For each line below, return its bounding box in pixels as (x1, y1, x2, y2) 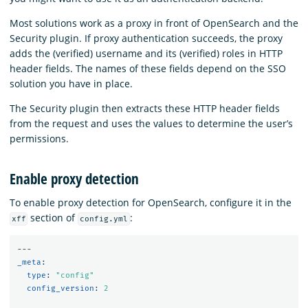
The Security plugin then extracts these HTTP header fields (10, 102, 280, 115)
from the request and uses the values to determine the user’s (10, 117, 293, 131)
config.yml (80, 214, 129, 223)
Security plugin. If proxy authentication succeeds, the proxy (10, 32, 283, 45)
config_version (26, 284, 94, 294)
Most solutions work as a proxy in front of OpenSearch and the (10, 16, 298, 30)
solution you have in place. (10, 77, 133, 91)
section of (27, 210, 78, 224)
